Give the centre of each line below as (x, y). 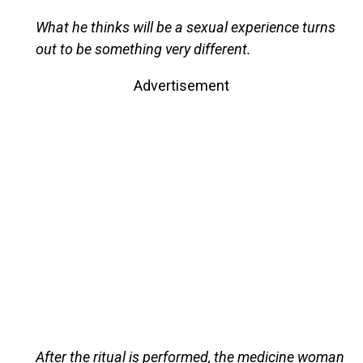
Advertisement (181, 85)
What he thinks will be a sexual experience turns (185, 27)
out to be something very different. (143, 49)
